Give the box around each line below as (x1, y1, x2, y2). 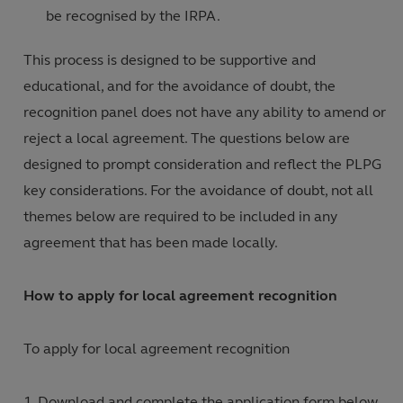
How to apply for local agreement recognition (23, 287, 337, 304)
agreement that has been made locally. (23, 234, 278, 251)
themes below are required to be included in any (23, 208, 337, 225)
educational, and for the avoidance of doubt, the (23, 77, 336, 94)
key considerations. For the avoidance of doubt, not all (23, 182, 373, 199)
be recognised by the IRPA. (46, 7, 220, 24)
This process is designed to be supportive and (23, 51, 316, 68)
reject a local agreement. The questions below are (23, 130, 350, 147)
